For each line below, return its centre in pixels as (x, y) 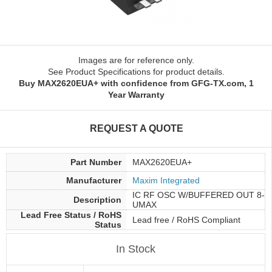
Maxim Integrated (166, 180)
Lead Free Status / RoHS (71, 215)
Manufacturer (94, 180)
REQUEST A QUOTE (136, 128)
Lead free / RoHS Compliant (186, 220)
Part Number (96, 162)
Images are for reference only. (136, 60)
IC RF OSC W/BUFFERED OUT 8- (199, 195)
